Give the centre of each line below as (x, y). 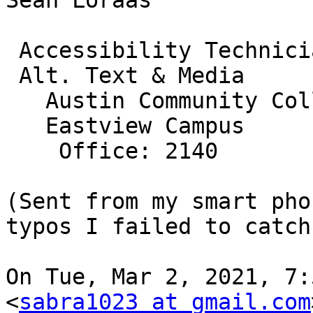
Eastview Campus (26, 126)
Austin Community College (26, 101)
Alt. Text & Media (12, 76)
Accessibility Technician (12, 51)
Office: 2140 (32, 151)
